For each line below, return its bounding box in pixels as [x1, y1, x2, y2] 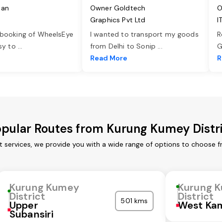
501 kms [120, 196, 148, 206]
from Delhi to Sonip [90, 42, 158, 51]
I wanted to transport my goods [90, 30, 199, 39]
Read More [90, 54, 127, 63]
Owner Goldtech [90, 3, 146, 13]
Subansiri [9, 208, 54, 221]
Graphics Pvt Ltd [90, 15, 146, 25]
